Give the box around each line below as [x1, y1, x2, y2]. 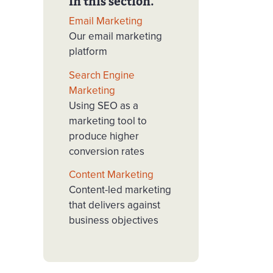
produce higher [69, 128, 139, 143]
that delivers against [69, 197, 160, 213]
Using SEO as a [69, 97, 138, 113]
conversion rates [69, 143, 144, 158]
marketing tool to [69, 113, 147, 128]
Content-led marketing [69, 182, 171, 197]
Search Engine [69, 67, 135, 82]
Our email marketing [69, 29, 162, 43]
